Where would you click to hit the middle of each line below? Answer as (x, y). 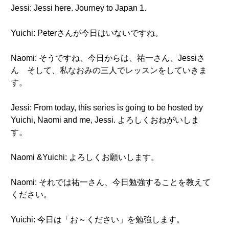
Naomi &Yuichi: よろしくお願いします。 (85, 157)
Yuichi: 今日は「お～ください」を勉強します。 (102, 220)
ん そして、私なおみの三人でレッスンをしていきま (109, 70)
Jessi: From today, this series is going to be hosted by (107, 108)
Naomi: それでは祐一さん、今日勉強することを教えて (111, 182)
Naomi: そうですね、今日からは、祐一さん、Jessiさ (108, 58)
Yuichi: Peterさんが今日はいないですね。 (87, 33)
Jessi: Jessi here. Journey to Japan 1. (78, 8)
